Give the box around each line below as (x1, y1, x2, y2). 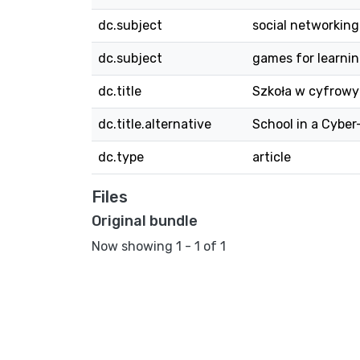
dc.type (98, 149, 144, 165)
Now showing (92, 238, 176, 254)
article (252, 149, 291, 165)
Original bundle (92, 212, 198, 230)
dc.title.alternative (98, 117, 211, 132)
